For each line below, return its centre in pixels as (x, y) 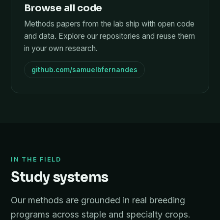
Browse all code (63, 8)
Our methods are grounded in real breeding (98, 200)
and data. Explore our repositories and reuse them (110, 36)
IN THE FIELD (36, 159)
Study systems (60, 177)
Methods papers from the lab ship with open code (109, 24)
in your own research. (61, 48)
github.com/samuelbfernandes (84, 70)
